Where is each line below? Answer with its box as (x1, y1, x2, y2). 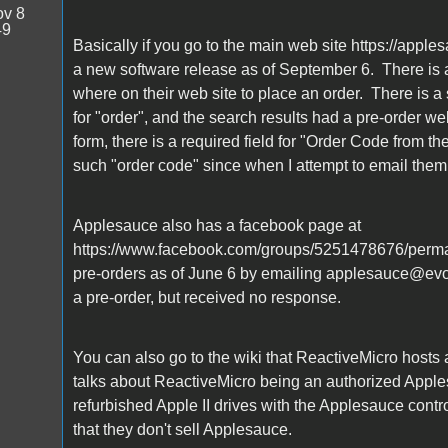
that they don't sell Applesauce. (72, 420, 292, 438)
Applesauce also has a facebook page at (72, 216, 361, 234)
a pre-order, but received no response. (72, 288, 341, 306)
